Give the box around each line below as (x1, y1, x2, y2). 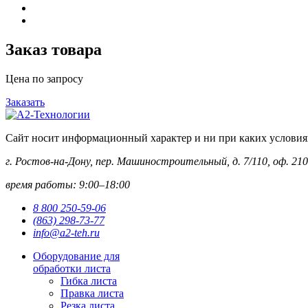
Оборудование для (33, 250, 120, 263)
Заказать (5, 96, 45, 109)
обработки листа (33, 263, 111, 275)
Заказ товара (5, 41, 102, 59)
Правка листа (60, 287, 124, 300)
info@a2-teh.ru (33, 227, 100, 239)
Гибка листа (60, 275, 117, 287)
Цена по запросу (5, 73, 83, 85)
